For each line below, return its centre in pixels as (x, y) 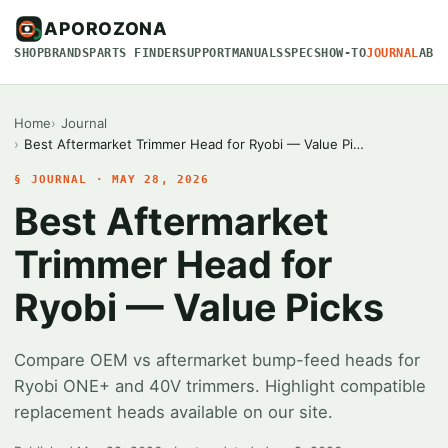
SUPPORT (205, 52)
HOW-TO (344, 52)
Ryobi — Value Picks (199, 307)
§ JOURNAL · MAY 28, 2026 (112, 180)
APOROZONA (106, 28)
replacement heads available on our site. (174, 412)
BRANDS (67, 52)
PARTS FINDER (134, 52)
